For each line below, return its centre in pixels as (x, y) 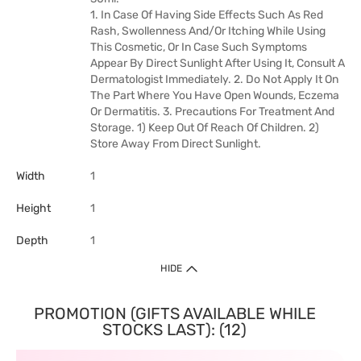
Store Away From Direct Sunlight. (176, 144)
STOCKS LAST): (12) (174, 330)
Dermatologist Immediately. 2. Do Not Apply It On (214, 79)
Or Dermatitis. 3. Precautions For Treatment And (212, 112)
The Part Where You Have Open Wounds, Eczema (215, 95)
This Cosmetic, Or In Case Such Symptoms (199, 47)
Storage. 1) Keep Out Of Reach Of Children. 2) (205, 128)
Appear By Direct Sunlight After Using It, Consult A (218, 63)
